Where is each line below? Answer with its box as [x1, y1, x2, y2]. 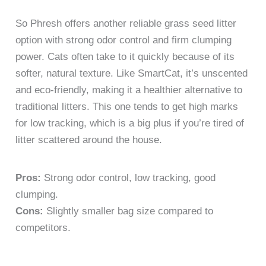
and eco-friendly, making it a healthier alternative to [15, 84, 243, 96]
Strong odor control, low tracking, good [41, 172, 216, 183]
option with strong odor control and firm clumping [15, 34, 232, 46]
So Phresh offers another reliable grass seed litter [15, 17, 237, 29]
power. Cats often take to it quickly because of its [15, 50, 235, 62]
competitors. [15, 221, 71, 233]
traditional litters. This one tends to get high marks [15, 100, 239, 112]
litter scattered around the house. [15, 134, 163, 145]
